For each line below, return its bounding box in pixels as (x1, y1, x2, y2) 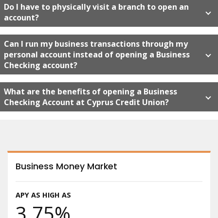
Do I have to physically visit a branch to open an (4, 1, 189, 13)
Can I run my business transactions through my (4, 38, 188, 50)
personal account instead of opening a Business (4, 49, 190, 60)
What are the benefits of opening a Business (4, 86, 177, 97)
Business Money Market (16, 161, 117, 173)
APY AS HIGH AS (16, 190, 71, 200)
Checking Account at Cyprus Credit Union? (4, 97, 171, 108)
